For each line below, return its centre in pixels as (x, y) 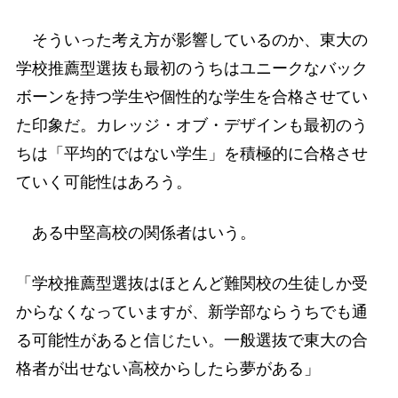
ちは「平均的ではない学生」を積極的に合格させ (191, 153)
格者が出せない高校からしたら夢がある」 (167, 369)
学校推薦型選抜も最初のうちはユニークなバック (191, 68)
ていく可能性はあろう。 (103, 182)
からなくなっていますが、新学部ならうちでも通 (191, 312)
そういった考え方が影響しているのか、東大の (191, 40)
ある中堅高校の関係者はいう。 (135, 233)
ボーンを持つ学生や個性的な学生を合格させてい (191, 96)
